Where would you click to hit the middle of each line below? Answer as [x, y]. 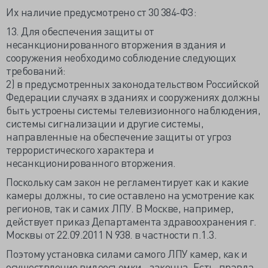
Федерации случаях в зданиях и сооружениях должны [133, 97]
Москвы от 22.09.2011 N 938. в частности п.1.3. [111, 234]
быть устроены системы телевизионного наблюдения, [133, 110]
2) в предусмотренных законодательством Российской [133, 83]
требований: [36, 70]
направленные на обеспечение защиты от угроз [119, 136]
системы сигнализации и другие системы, [105, 123]
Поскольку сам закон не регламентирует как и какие [127, 182]
